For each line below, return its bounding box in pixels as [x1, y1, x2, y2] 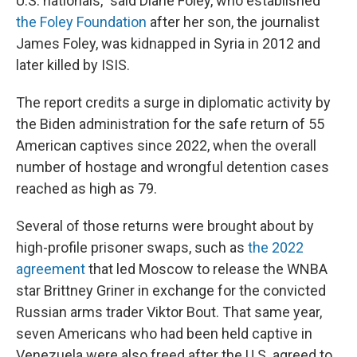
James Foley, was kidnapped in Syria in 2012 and [16, 35, 320, 52]
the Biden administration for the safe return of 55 [16, 116, 324, 132]
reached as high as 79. [16, 180, 157, 197]
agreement [16, 261, 85, 277]
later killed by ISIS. [16, 57, 130, 73]
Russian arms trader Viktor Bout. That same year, [16, 304, 322, 320]
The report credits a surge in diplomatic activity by [16, 94, 331, 111]
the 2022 [248, 239, 304, 256]
